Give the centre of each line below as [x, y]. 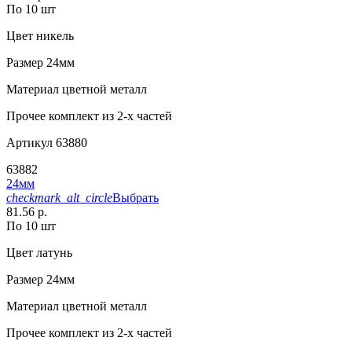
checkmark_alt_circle [59, 198]
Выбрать [136, 198]
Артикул [29, 143]
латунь [53, 253]
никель [53, 36]
